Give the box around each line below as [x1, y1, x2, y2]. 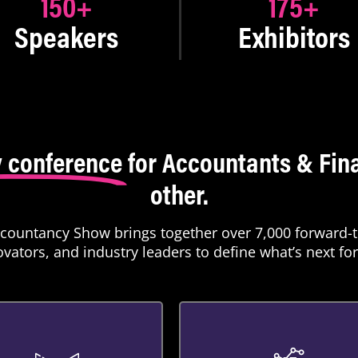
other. [149, 177, 209, 212]
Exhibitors [238, 18, 350, 56]
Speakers [14, 18, 118, 56]
